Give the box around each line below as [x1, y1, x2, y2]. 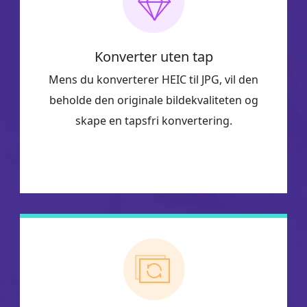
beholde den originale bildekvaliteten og [49, 92, 258, 108]
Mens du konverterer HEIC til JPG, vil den [49, 71, 258, 87]
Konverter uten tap [94, 47, 213, 66]
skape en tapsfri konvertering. [75, 112, 232, 128]
